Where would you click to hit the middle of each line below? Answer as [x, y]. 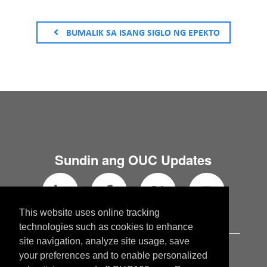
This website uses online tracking [89, 213]
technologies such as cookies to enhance [106, 227]
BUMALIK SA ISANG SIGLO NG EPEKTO [143, 32]
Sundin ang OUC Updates [133, 160]
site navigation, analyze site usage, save [104, 241]
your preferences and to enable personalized [113, 256]
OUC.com [140, 250]
